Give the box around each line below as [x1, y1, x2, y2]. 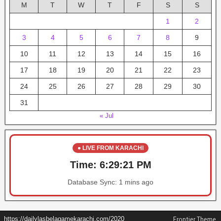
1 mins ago [119, 178, 153, 186]
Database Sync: [68, 178, 119, 186]
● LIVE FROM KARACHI [77, 145, 144, 151]
